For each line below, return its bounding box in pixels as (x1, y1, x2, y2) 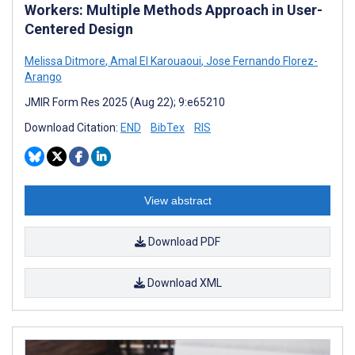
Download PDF (146, 235, 220, 249)
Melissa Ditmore (25, 55, 105, 68)
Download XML (144, 277, 222, 290)
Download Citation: (25, 121, 120, 135)
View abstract (143, 194, 212, 208)
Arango (25, 71, 62, 84)
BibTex (151, 121, 185, 135)
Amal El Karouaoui (108, 55, 201, 68)
